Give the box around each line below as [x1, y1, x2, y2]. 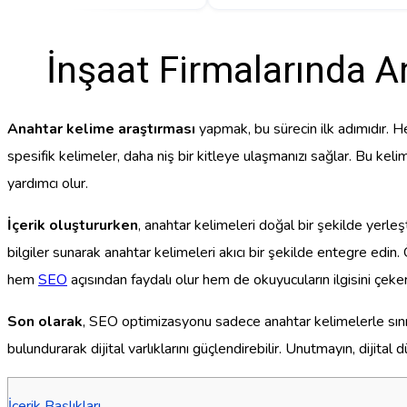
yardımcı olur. [7, 174, 88, 194]
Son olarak [7, 312, 83, 333]
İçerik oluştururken [7, 215, 138, 236]
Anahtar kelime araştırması [7, 119, 195, 140]
